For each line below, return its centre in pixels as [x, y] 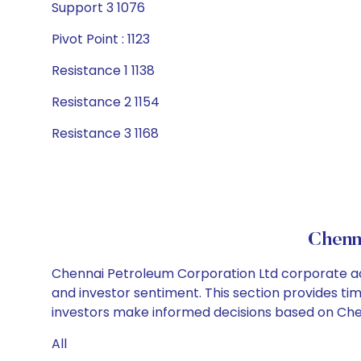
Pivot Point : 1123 [101, 39]
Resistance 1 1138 [103, 71]
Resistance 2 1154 [106, 102]
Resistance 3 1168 [105, 133]
